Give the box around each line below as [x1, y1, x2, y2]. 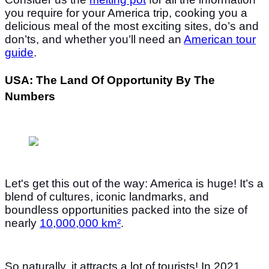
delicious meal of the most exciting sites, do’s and [5, 19, 259, 32]
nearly [5, 216, 40, 229]
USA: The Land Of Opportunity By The [5, 73, 215, 86]
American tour [184, 32, 256, 46]
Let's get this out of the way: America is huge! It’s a [5, 177, 264, 190]
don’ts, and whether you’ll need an [5, 32, 184, 46]
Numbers [5, 89, 58, 103]
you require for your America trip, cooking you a [5, 6, 247, 19]
